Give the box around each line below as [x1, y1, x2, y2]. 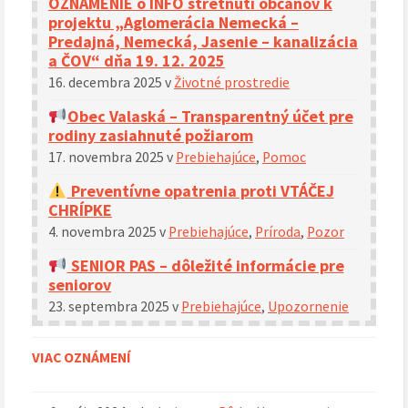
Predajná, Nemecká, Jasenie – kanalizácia [48, 30, 358, 52]
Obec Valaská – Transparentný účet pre [66, 105, 353, 127]
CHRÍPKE [48, 199, 112, 220]
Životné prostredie [174, 73, 290, 91]
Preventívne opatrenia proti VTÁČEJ [66, 179, 334, 201]
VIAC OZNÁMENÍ [32, 348, 131, 366]
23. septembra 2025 [48, 297, 172, 315]
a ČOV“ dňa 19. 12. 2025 [48, 49, 225, 71]
